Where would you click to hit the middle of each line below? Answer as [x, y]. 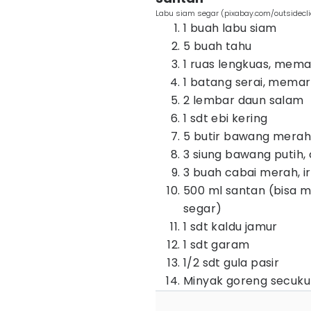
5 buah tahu [218, 46]
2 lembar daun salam [244, 100]
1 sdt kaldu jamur [230, 227]
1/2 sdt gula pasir [232, 263]
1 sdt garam [217, 245]
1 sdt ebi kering [226, 118]
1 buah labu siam [230, 28]
